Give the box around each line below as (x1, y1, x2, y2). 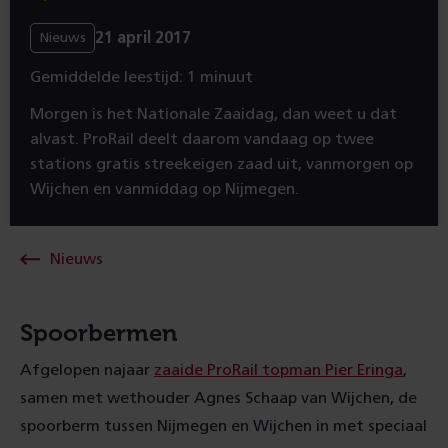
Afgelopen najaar (20, 362, 154, 378)
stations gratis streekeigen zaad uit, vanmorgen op (30, 156, 413, 172)
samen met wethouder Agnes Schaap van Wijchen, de (20, 390, 417, 406)
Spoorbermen (20, 318, 177, 347)
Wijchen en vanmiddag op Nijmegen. (30, 181, 299, 197)
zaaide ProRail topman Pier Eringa (154, 362, 403, 378)
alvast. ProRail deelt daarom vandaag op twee (30, 131, 374, 147)
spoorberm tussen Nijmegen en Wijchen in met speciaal (20, 418, 427, 434)
